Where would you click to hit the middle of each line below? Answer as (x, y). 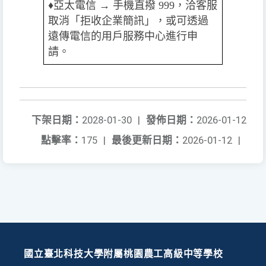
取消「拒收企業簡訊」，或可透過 (128, 20)
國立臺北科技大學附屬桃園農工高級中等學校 (123, 254)
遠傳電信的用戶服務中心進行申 (123, 36)
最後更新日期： (147, 140)
